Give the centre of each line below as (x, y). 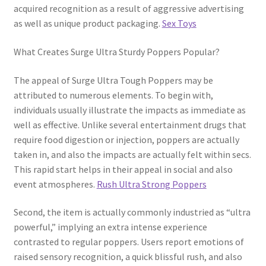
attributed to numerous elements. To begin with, (113, 95)
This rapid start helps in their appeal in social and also (123, 169)
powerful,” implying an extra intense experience (110, 227)
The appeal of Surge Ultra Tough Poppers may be (113, 80)
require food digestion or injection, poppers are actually (126, 139)
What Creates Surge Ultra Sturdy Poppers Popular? (116, 52)
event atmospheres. (55, 184)
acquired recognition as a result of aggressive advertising (129, 9)
